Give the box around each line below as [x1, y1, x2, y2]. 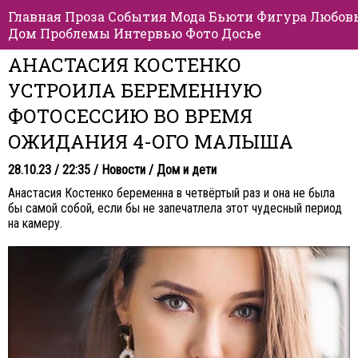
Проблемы [40, 25, 110, 42]
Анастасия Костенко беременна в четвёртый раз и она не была [8, 185, 335, 201]
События [108, 8, 167, 25]
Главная [8, 8, 62, 25]
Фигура [257, 8, 307, 25]
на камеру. [8, 216, 62, 231]
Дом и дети [157, 162, 217, 177]
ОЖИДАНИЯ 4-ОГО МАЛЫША [8, 129, 293, 154]
